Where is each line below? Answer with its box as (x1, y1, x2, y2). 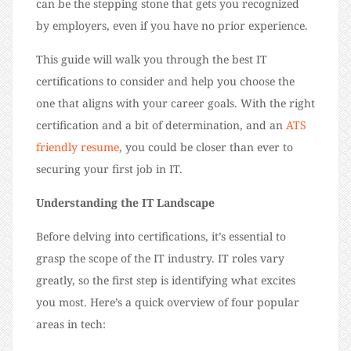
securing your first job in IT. (36, 161, 183, 176)
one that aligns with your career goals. (36, 95, 241, 110)
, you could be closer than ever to (119, 139, 293, 154)
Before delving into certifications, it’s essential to (36, 228, 286, 244)
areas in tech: (36, 316, 106, 331)
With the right (241, 95, 315, 110)
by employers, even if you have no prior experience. (36, 17, 308, 33)
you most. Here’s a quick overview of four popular (36, 294, 299, 309)
